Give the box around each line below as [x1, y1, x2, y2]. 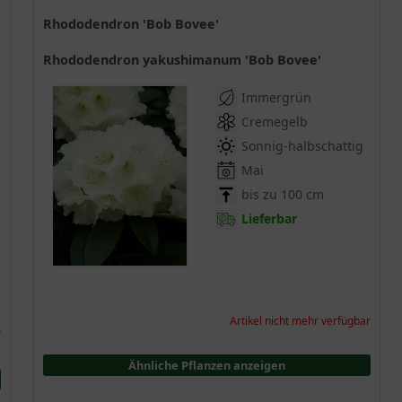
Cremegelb [241, 113, 308, 131]
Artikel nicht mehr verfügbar [230, 313, 371, 329]
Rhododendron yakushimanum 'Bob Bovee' [52, 51, 321, 69]
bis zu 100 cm [241, 186, 324, 204]
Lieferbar [241, 210, 297, 228]
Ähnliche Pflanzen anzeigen [128, 357, 285, 374]
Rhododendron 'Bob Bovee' [52, 15, 219, 33]
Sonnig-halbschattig [241, 137, 363, 155]
